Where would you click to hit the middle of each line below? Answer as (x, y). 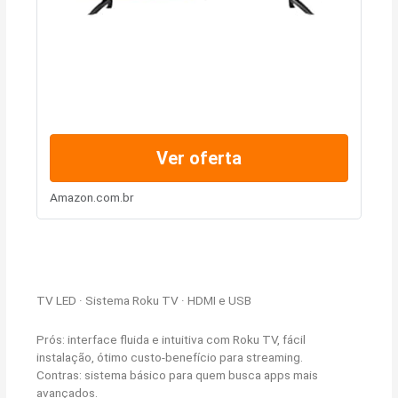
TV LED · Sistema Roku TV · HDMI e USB (144, 300)
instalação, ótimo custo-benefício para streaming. (170, 357)
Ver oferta (199, 159)
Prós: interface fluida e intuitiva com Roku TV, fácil (171, 339)
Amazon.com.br (92, 198)
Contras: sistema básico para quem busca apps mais (178, 374)
